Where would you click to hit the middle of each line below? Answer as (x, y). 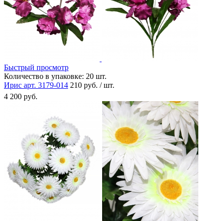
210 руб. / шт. (92, 85)
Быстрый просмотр (36, 67)
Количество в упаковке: (44, 76)
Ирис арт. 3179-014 (36, 85)
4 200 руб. (21, 96)
